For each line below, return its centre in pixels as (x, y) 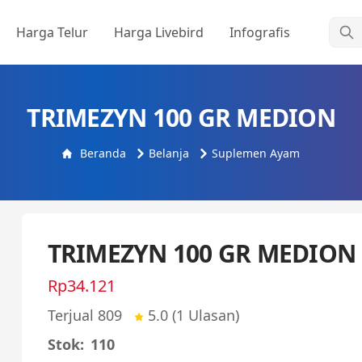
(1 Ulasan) (205, 315)
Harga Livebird (159, 32)
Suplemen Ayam (256, 153)
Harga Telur (52, 32)
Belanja (169, 153)
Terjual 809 (90, 315)
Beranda (103, 153)
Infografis (260, 32)
